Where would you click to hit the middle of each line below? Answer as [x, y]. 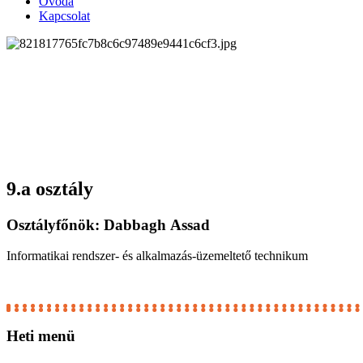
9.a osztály [50, 188]
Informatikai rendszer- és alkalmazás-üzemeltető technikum [157, 256]
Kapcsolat [64, 15]
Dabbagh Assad [157, 224]
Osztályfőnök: [55, 224]
